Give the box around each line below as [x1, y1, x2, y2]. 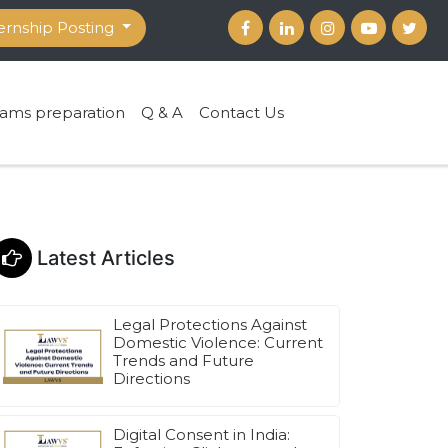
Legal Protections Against [113, 315, 307, 335]
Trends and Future [113, 351, 254, 371]
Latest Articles [32, 246, 175, 271]
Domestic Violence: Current [113, 333, 323, 353]
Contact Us [199, 102, 285, 122]
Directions [113, 369, 190, 389]
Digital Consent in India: [113, 425, 290, 445]
